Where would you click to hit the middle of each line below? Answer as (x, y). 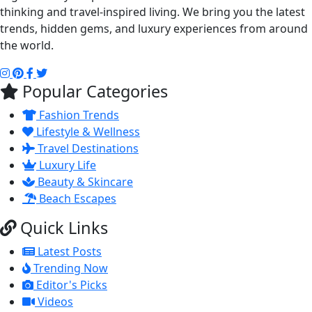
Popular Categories (93, 91)
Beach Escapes (76, 198)
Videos (54, 302)
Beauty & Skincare (84, 182)
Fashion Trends (78, 115)
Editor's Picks (70, 285)
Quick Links (62, 228)
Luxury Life (66, 165)
